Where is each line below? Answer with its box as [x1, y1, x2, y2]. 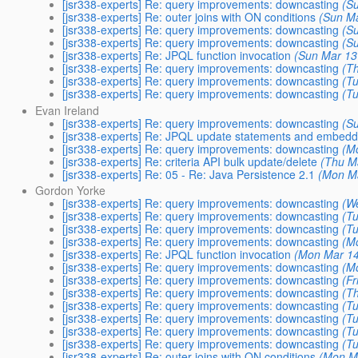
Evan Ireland [35, 101, 100, 118]
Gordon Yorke [35, 181, 106, 198]
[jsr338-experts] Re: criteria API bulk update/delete [62, 153, 318, 169]
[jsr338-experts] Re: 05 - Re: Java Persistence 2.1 [62, 165, 316, 182]
